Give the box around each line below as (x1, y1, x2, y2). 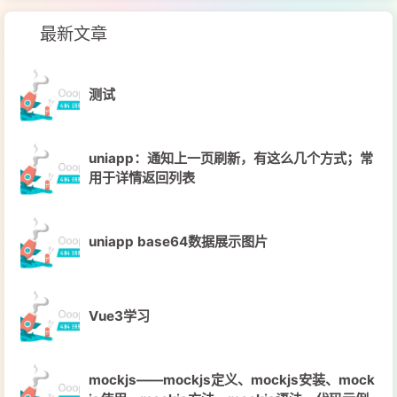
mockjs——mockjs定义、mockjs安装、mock (88, 370, 375, 388)
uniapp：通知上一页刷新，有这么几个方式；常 (88, 150, 373, 167)
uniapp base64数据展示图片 (88, 233, 268, 251)
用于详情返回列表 (88, 169, 195, 187)
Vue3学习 (88, 307, 150, 324)
